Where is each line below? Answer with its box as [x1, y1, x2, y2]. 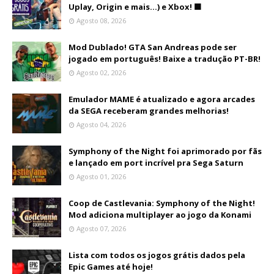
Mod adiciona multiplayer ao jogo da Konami [68, 209, 251, 220]
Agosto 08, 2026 [76, 15, 126, 25]
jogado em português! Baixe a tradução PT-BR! [68, 53, 261, 64]
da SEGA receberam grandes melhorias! [68, 105, 229, 116]
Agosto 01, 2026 [76, 171, 126, 181]
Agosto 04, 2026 [76, 119, 126, 129]
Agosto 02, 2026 [76, 67, 126, 77]
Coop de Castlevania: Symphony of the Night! [68, 197, 255, 209]
